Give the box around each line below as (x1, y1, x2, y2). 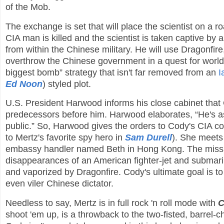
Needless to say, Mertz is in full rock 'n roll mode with (5, 198, 218, 208)
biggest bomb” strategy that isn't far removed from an (5, 67, 218, 77)
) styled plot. (42, 78, 93, 89)
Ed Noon (5, 78, 42, 89)
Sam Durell (125, 132, 172, 143)
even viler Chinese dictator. (5, 178, 113, 189)
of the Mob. (5, 1, 53, 12)
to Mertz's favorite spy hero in (5, 132, 125, 143)
